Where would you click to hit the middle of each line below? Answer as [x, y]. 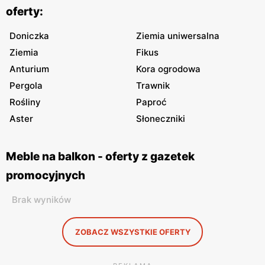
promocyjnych [46, 175]
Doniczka [29, 36]
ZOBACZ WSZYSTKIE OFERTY [132, 232]
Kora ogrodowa [168, 69]
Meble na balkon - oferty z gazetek [100, 156]
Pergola [26, 85]
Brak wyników [41, 200]
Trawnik [153, 85]
